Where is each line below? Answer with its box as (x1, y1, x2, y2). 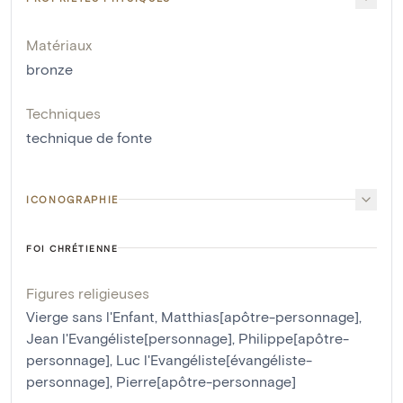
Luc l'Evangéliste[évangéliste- (116, 350, 312, 368)
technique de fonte (26, 128, 152, 146)
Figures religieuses (26, 283, 149, 301)
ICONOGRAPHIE (26, 193, 119, 205)
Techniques (26, 103, 101, 121)
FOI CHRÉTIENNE (26, 242, 118, 254)
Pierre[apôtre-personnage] (116, 372, 296, 390)
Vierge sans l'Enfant (26, 307, 155, 325)
